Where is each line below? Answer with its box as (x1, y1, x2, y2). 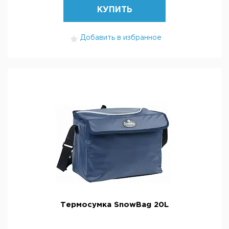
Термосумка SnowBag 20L (60, 201, 169, 208)
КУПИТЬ (97, 6, 132, 14)
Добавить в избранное (80, 35, 162, 41)
